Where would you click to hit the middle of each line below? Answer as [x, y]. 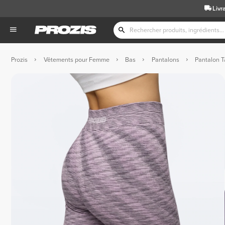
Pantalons [165, 60]
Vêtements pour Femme [76, 60]
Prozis [19, 60]
